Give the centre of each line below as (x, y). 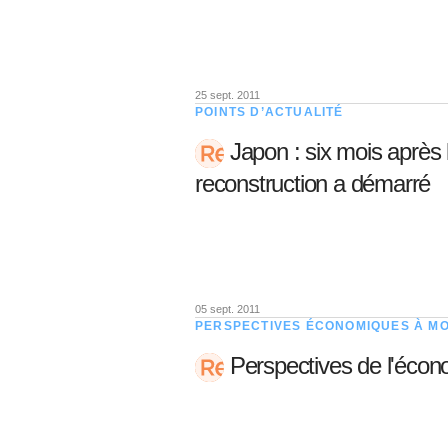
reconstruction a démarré (313, 184)
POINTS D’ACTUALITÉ (269, 112)
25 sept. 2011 (227, 95)
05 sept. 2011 (227, 309)
